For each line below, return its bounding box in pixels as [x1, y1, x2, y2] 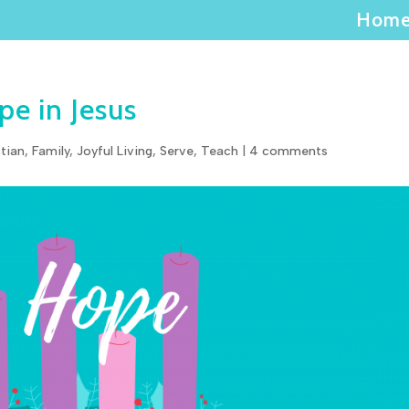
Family [32, 143, 70, 159]
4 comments [249, 143, 329, 159]
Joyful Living [77, 143, 153, 159]
